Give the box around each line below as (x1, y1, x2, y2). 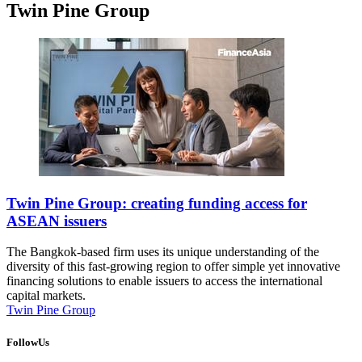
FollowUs (6, 335, 49, 348)
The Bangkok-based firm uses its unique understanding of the (6, 245, 319, 259)
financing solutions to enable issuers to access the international (6, 274, 322, 288)
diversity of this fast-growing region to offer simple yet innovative (6, 259, 340, 274)
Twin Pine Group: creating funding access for (6, 194, 307, 212)
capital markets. (6, 288, 86, 303)
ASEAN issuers (6, 212, 107, 229)
